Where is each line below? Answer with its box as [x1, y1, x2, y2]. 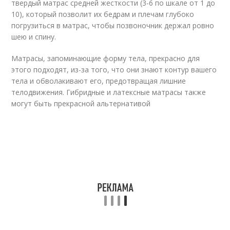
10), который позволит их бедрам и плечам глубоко [11, 9, 195, 19]
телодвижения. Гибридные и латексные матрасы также [11, 87, 206, 97]
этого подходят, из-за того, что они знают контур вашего [11, 65, 217, 74]
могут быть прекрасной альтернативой [11, 99, 151, 108]
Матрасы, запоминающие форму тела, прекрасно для [11, 53, 200, 63]
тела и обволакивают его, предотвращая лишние [11, 76, 186, 86]
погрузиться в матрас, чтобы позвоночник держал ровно [11, 21, 215, 30]
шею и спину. [11, 32, 56, 42]
